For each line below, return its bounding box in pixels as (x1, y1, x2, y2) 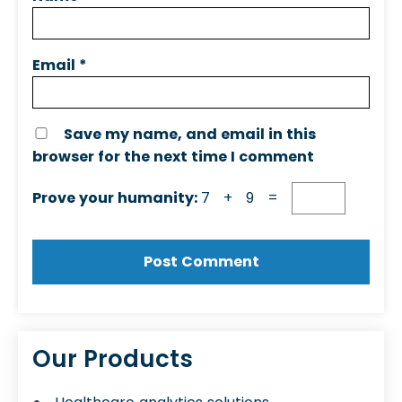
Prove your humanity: (32, 188, 201, 209)
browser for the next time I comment (32, 146, 314, 168)
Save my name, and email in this (64, 124, 316, 145)
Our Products (32, 343, 193, 376)
